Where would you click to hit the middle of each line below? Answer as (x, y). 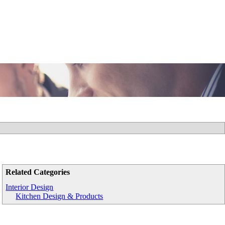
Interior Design (30, 187)
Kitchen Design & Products (60, 196)
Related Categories (38, 172)
